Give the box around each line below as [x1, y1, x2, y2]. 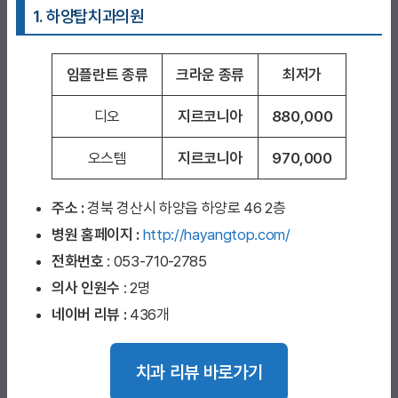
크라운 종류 [176, 65, 244, 84]
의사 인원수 [52, 278, 120, 297]
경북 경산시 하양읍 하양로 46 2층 [87, 198, 286, 217]
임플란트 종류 [66, 65, 148, 84]
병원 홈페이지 [52, 225, 133, 243]
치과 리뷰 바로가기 [135, 362, 263, 384]
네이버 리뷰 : [52, 305, 127, 323]
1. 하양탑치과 [33, 5, 116, 27]
